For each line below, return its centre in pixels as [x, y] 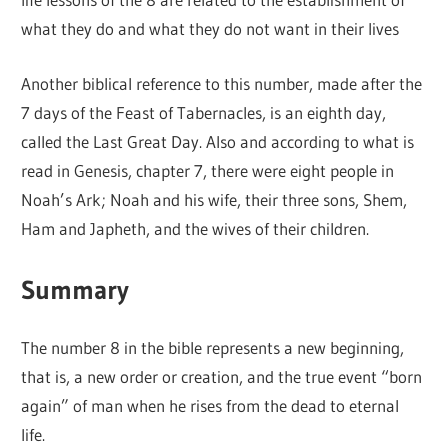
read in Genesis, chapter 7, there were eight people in [208, 170]
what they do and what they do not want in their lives [210, 29]
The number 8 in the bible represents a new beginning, [213, 348]
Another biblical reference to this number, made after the [222, 83]
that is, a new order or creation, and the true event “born [222, 377]
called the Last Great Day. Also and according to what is [218, 141]
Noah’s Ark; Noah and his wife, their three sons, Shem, [214, 199]
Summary [75, 290]
